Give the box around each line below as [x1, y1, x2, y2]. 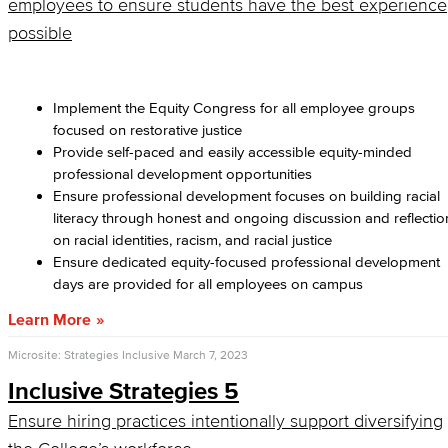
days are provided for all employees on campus [53, 275, 367, 292]
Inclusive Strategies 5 [8, 377, 239, 404]
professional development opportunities [53, 165, 312, 182]
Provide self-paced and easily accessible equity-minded [53, 143, 412, 160]
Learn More [8, 310, 91, 328]
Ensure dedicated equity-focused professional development [53, 253, 440, 270]
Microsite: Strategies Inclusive [8, 348, 170, 361]
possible [8, 23, 72, 43]
